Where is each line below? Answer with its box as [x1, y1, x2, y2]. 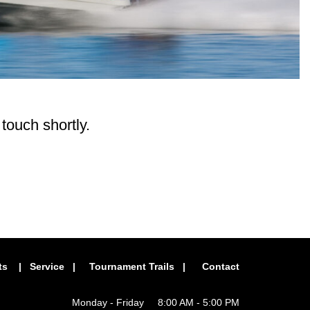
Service [30, 260, 64, 272]
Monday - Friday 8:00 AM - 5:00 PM [72, 296, 239, 308]
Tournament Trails [89, 260, 174, 272]
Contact [202, 260, 239, 272]
